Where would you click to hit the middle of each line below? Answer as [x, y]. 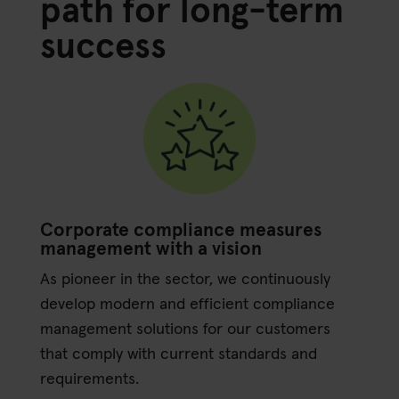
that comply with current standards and [178, 354]
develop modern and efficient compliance [187, 304]
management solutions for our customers [185, 329]
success [103, 47]
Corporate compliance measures [180, 230]
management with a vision [151, 248]
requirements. [89, 379]
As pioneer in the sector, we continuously [185, 279]
